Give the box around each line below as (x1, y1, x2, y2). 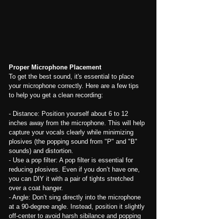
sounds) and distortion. (9, 147, 73, 154)
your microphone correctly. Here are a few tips (9, 82, 141, 89)
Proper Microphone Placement (9, 63, 101, 71)
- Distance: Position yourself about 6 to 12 (9, 109, 130, 117)
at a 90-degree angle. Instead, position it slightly (9, 202, 147, 210)
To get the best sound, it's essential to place (9, 72, 136, 80)
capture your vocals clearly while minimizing (9, 128, 135, 136)
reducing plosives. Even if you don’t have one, (9, 165, 142, 173)
